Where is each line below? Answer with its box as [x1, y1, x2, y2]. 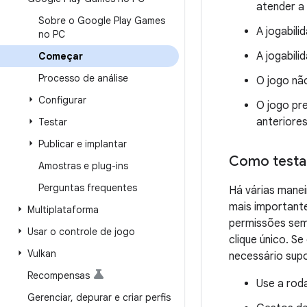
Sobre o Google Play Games [38, 14, 165, 27]
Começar [38, 50, 83, 62]
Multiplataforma [27, 204, 99, 216]
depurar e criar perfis [73, 291, 171, 304]
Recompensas [27, 269, 90, 282]
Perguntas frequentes [38, 182, 137, 194]
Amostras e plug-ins [38, 160, 128, 172]
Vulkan [27, 247, 56, 260]
